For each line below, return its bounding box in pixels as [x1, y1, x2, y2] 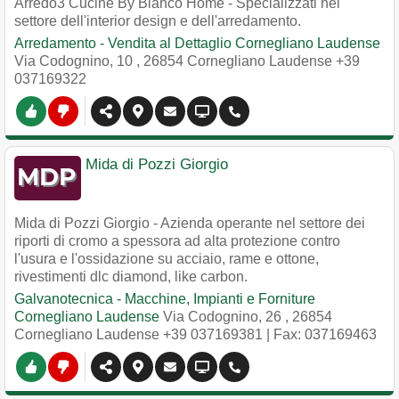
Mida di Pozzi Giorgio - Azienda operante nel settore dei [14, 216, 365, 231]
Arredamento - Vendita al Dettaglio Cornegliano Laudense [14, 36, 380, 51]
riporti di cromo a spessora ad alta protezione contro [14, 233, 340, 248]
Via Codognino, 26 [163, 309, 285, 324]
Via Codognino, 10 [14, 53, 136, 69]
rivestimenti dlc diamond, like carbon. [14, 269, 248, 284]
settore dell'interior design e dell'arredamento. [14, 13, 301, 28]
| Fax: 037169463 [263, 327, 377, 342]
